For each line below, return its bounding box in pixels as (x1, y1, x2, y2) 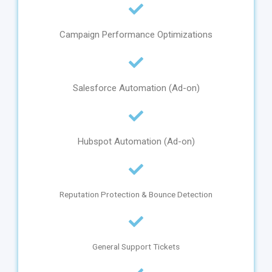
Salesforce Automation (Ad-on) (72, 83, 200, 94)
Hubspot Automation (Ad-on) (77, 136, 195, 148)
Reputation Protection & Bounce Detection (59, 189, 212, 200)
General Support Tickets (92, 242, 180, 252)
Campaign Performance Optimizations (59, 29, 212, 41)
